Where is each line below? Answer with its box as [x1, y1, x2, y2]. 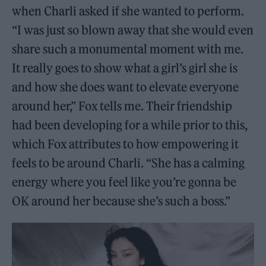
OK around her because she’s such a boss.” [12, 194, 231, 209]
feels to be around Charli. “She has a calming [12, 156, 245, 171]
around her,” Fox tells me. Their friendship [12, 99, 233, 114]
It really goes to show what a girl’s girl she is [12, 61, 238, 76]
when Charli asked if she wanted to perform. [12, 4, 245, 19]
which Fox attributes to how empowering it [12, 137, 239, 152]
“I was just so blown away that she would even [12, 23, 254, 38]
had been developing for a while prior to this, [12, 118, 248, 133]
